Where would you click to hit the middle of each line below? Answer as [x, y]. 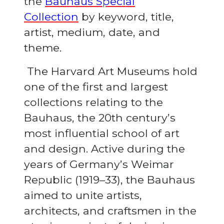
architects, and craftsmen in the [110, 211]
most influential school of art [102, 133]
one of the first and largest [96, 87]
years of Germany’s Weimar [99, 164]
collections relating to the [93, 102]
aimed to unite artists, [83, 195]
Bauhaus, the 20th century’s [100, 118]
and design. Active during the [104, 149]
